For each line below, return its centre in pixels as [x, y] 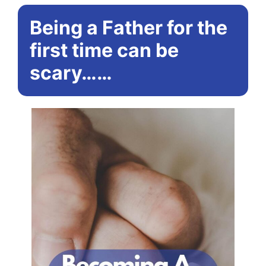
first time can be [104, 50]
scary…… [71, 73]
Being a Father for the [129, 28]
